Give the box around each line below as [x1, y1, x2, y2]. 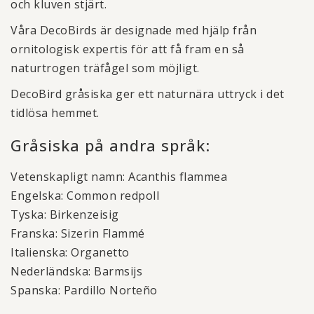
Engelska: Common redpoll [11, 188, 159, 203]
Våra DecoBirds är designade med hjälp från [11, 22, 257, 38]
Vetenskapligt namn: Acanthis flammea [11, 169, 227, 184]
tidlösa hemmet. [11, 105, 100, 121]
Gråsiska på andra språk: [11, 135, 210, 156]
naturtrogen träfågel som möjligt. [11, 60, 200, 76]
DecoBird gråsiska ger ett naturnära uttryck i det [11, 86, 285, 102]
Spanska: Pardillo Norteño [11, 282, 158, 298]
